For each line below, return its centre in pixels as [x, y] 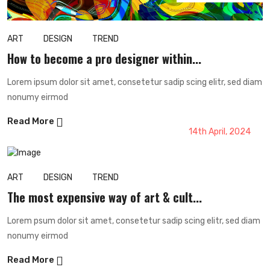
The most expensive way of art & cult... [105, 197]
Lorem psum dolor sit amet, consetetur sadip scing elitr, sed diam [134, 221]
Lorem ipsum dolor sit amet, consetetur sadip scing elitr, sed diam [135, 83]
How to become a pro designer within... [104, 59]
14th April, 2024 [220, 132]
